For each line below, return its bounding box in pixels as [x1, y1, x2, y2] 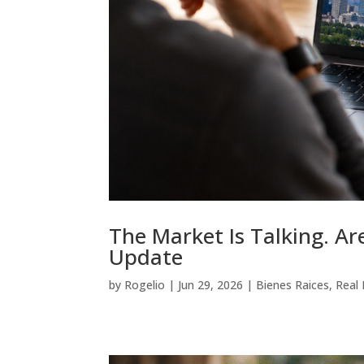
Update [109, 242, 184, 272]
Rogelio [124, 277, 166, 293]
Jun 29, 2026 [178, 277, 244, 293]
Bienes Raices [256, 277, 330, 293]
